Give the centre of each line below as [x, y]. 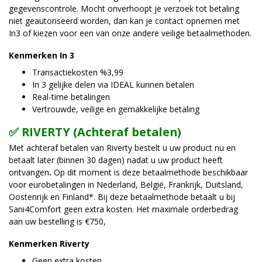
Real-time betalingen [71, 97]
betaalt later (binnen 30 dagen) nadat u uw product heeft [116, 160]
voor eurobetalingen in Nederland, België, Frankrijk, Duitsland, [126, 185]
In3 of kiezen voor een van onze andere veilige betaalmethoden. [130, 33]
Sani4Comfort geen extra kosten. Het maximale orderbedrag [123, 209]
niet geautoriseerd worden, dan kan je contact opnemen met [124, 21]
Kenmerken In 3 [42, 55]
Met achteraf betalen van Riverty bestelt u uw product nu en [122, 148]
